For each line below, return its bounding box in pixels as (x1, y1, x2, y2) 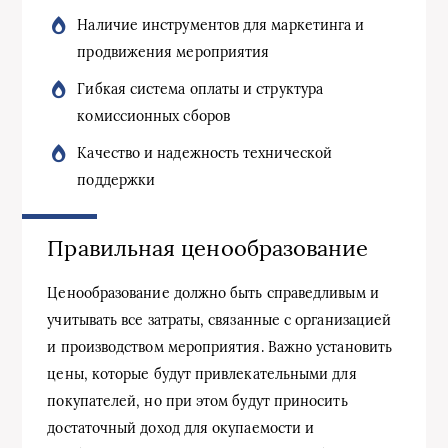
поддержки (77, 171, 156, 189)
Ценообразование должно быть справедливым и (47, 284, 379, 303)
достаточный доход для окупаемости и (47, 419, 315, 438)
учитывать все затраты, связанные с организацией (47, 311, 392, 330)
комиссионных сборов (77, 107, 230, 125)
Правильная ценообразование (47, 234, 369, 262)
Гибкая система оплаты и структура (77, 80, 324, 98)
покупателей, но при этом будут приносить (47, 392, 348, 411)
